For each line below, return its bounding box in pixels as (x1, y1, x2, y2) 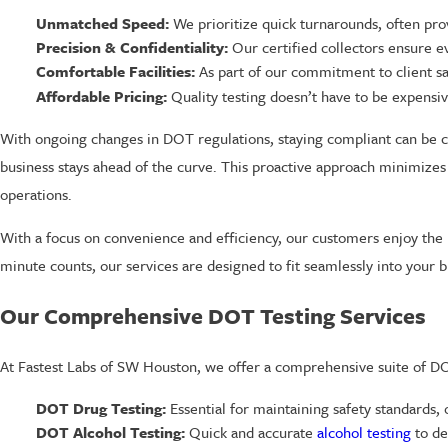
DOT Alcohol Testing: (35, 420, 185, 443)
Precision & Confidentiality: (35, 36, 228, 59)
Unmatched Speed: (35, 12, 169, 35)
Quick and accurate (184, 420, 317, 443)
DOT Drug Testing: (35, 396, 166, 419)
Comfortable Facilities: (35, 60, 195, 83)
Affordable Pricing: (35, 84, 167, 107)
